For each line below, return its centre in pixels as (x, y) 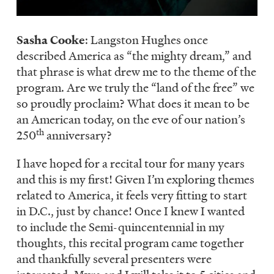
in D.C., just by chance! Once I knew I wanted (131, 211)
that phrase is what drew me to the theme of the (137, 72)
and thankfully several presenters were (114, 259)
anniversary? (80, 135)
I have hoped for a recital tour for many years (131, 164)
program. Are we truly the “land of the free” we (136, 88)
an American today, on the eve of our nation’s (131, 120)
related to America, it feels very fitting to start (132, 195)
